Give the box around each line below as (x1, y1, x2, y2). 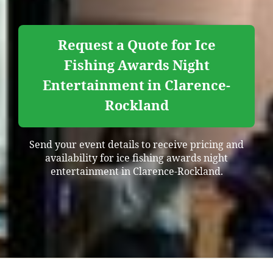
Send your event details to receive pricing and (29, 138, 244, 151)
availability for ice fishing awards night (45, 152, 228, 165)
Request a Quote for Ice (57, 37, 216, 54)
